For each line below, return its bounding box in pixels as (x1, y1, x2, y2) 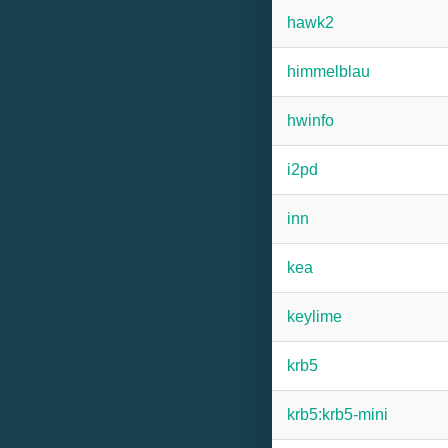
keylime (287, 308, 342, 325)
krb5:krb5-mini (287, 406, 388, 423)
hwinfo (287, 112, 334, 129)
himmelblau (287, 63, 370, 80)
